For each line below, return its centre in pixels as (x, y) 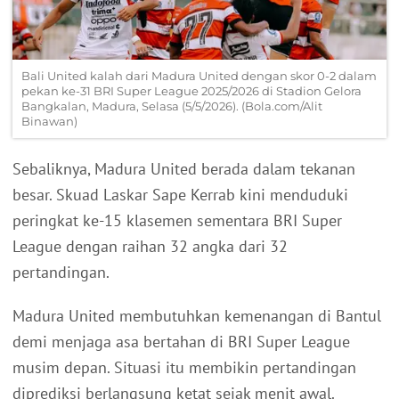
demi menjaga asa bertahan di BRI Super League (181, 342)
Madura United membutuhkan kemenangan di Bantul (197, 316)
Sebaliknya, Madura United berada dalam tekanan (184, 169)
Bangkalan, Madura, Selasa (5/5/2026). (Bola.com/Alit (172, 106)
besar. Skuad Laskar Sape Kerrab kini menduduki (180, 195)
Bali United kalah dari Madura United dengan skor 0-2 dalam (199, 76)
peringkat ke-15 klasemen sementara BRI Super (177, 221)
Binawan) (49, 122)
